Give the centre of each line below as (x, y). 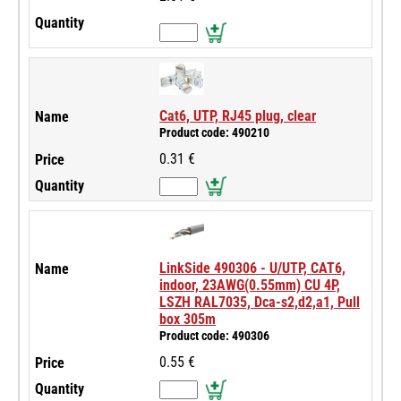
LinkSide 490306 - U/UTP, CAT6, (253, 269)
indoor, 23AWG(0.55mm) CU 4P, (250, 286)
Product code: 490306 (215, 337)
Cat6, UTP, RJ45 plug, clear (238, 115)
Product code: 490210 (215, 132)
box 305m (188, 320)
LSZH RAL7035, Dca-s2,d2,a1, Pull (260, 303)
